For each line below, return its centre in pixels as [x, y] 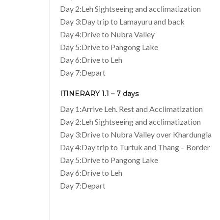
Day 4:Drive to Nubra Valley [107, 34]
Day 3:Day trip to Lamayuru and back [122, 22]
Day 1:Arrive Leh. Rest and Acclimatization [131, 109]
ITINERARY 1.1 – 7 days [100, 94]
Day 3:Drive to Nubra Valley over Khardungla [136, 134]
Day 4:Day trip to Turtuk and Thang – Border [135, 147]
